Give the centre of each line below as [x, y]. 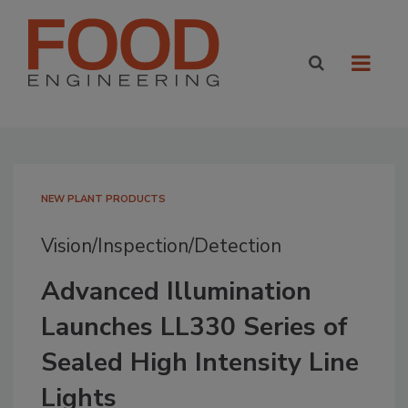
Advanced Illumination [176, 291]
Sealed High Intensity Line [200, 362]
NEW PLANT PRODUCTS [103, 199]
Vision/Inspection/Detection [161, 246]
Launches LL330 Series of [194, 327]
